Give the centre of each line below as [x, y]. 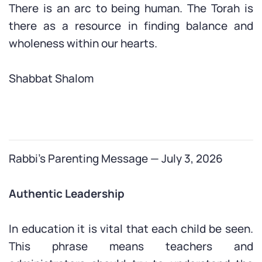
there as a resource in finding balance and [131, 26]
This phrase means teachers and [131, 246]
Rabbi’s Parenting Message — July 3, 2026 [116, 158]
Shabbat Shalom [51, 78]
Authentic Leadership [67, 194]
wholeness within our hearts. [83, 43]
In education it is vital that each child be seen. [131, 229]
